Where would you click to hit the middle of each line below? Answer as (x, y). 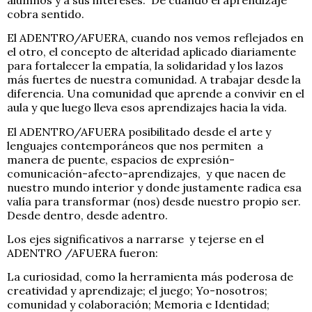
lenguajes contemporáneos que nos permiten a (135, 145)
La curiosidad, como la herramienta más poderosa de (150, 277)
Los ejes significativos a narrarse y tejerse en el (135, 239)
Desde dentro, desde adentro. (87, 215)
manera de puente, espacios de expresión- (121, 159)
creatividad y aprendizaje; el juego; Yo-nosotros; (137, 291)
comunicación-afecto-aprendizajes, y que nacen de (146, 173)
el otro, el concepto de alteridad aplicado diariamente (151, 52)
